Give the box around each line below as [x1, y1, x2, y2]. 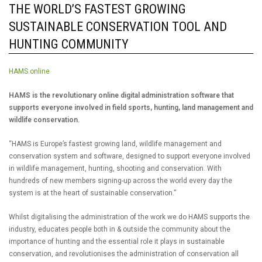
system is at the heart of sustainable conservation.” [9, 189, 176, 197]
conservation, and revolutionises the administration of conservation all [9, 250, 239, 258]
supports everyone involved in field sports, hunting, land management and [9, 104, 253, 112]
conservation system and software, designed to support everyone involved [9, 152, 250, 160]
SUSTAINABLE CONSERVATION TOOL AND [9, 19, 227, 34]
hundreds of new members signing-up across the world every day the [9, 177, 232, 185]
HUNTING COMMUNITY [9, 37, 129, 51]
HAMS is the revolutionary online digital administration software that [9, 91, 234, 99]
